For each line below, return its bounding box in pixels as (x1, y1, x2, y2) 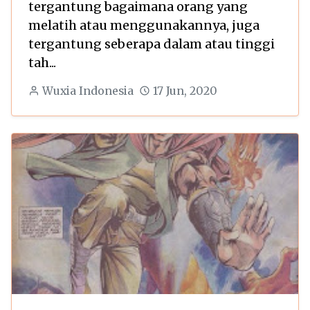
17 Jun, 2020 (152, 84, 217, 98)
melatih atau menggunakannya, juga (28, 17, 259, 33)
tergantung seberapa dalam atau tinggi (28, 35, 275, 52)
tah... (28, 54, 56, 71)
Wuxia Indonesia (42, 84, 134, 98)
